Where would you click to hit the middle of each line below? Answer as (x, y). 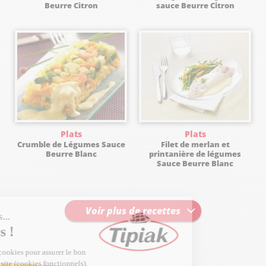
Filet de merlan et (195, 144)
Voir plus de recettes (133, 211)
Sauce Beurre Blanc (195, 163)
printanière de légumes (195, 153)
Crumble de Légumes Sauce (71, 144)
